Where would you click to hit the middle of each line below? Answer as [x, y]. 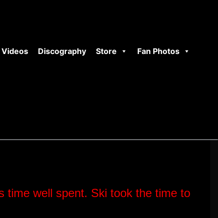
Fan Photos [158, 51]
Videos [15, 51]
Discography [62, 51]
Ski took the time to [140, 193]
